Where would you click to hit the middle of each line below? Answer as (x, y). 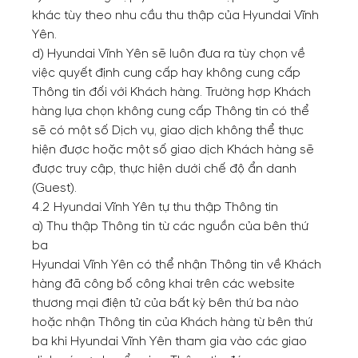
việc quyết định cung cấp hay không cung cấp (166, 73)
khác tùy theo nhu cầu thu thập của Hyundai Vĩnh (175, 15)
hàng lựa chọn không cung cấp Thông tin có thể (171, 111)
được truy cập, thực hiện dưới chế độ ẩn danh (164, 169)
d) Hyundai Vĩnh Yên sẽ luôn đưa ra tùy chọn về (169, 54)
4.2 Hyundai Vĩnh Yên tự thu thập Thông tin (155, 207)
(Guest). (54, 188)
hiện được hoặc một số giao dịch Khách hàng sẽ (173, 149)
